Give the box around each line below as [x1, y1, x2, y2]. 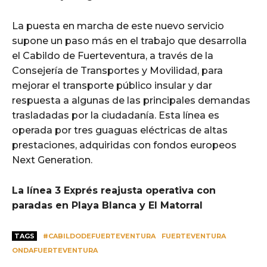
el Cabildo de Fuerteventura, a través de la [12, 49, 213, 61]
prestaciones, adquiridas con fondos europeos [12, 139, 237, 151]
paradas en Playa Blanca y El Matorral [12, 199, 203, 211]
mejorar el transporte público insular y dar [12, 79, 212, 91]
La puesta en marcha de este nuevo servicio [12, 20, 224, 32]
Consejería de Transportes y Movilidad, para [12, 64, 223, 76]
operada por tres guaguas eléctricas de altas [12, 124, 228, 136]
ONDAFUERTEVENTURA [12, 246, 98, 254]
